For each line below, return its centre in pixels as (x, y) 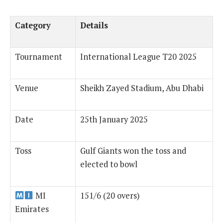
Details (94, 26)
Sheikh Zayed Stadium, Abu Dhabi (142, 88)
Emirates (32, 209)
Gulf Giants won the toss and (133, 151)
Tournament (39, 57)
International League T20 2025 (138, 57)
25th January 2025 (114, 120)
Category (33, 26)
